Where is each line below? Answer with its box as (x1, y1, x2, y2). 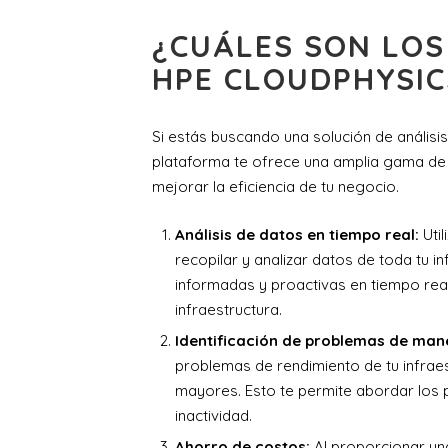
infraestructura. (174, 300, 282, 320)
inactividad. (174, 406, 252, 426)
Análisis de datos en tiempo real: (174, 225, 419, 245)
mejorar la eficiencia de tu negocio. (152, 177, 399, 197)
